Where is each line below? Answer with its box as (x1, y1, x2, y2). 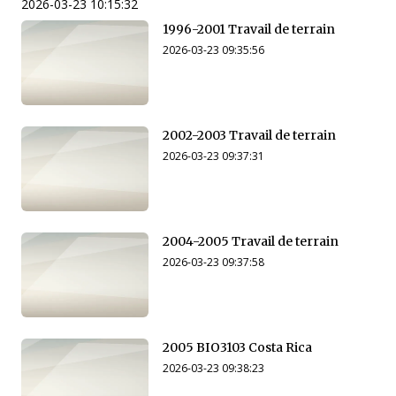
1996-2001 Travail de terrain (163, 21, 337, 38)
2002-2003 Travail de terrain (163, 127, 338, 144)
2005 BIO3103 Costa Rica (163, 339, 312, 356)
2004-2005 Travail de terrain (163, 233, 340, 250)
